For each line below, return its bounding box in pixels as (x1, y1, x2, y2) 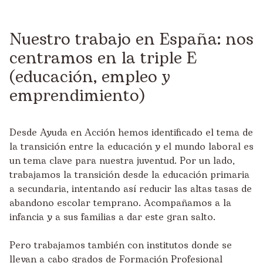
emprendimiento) (9, 83, 145, 109)
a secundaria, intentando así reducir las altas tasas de (9, 181, 252, 196)
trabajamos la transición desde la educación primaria (9, 167, 249, 182)
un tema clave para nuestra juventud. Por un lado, (9, 153, 235, 168)
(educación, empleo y (9, 64, 170, 90)
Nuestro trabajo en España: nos (9, 26, 254, 52)
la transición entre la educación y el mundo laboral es (9, 139, 254, 154)
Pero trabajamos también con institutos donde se (9, 238, 232, 252)
